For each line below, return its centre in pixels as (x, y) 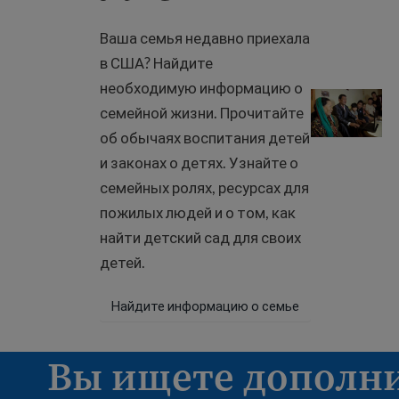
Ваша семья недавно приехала (205, 38)
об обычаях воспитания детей (205, 138)
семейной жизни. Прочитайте (202, 113)
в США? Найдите (156, 63)
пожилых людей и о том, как (198, 212)
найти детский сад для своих (200, 237)
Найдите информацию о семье (205, 305)
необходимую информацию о (201, 88)
